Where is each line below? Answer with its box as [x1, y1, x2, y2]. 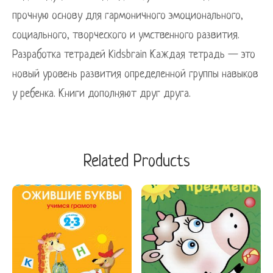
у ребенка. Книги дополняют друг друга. [12, 87, 191, 100]
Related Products [83, 152, 190, 171]
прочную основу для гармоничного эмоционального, [12, 9, 243, 22]
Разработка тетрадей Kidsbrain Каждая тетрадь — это [12, 48, 255, 61]
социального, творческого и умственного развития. [12, 29, 239, 41]
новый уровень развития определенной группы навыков [12, 68, 258, 80]
